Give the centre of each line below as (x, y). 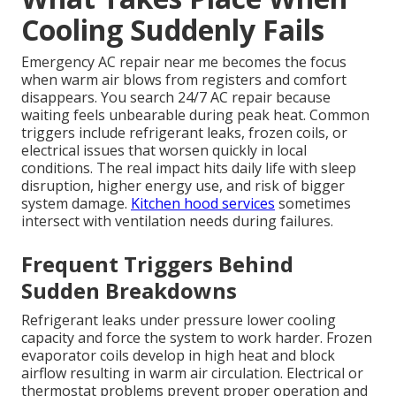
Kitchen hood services (203, 204)
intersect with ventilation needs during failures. (177, 221)
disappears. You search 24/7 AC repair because (176, 98)
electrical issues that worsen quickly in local (164, 151)
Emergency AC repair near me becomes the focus (184, 62)
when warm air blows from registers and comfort (184, 80)
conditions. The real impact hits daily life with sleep (189, 168)
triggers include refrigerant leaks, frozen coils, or (184, 133)
